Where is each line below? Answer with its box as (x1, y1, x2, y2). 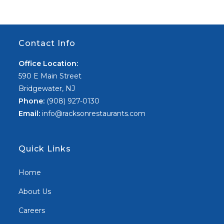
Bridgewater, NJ (18, 83, 75, 93)
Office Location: (18, 58, 78, 68)
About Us (18, 186, 51, 196)
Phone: (18, 96, 45, 105)
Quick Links (18, 143, 71, 153)
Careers (18, 205, 45, 215)
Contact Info (18, 38, 76, 48)
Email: (18, 108, 40, 118)
